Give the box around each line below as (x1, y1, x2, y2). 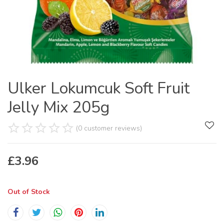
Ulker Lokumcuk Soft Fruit (7, 77, 189, 99)
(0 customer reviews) (76, 123, 142, 133)
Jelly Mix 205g (7, 96, 109, 118)
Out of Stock (7, 187, 50, 196)
